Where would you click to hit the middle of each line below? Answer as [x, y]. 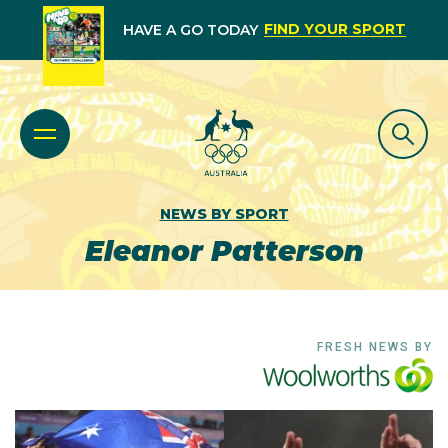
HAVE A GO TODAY [190, 30]
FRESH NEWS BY [375, 347]
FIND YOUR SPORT [334, 29]
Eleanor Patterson [224, 251]
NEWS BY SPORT [224, 214]
